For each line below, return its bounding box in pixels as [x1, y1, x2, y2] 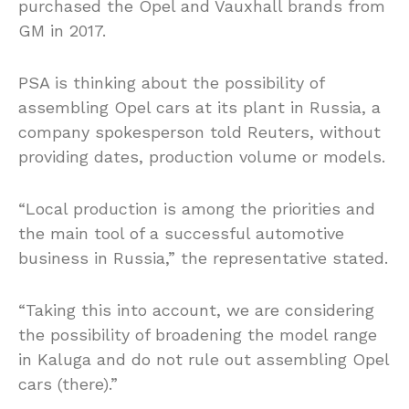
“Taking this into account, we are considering [18, 300, 374, 320]
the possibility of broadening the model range [18, 325, 377, 345]
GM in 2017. [18, 21, 106, 41]
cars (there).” [18, 374, 118, 394]
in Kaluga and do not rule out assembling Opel [18, 350, 389, 370]
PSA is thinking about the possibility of [18, 73, 324, 93]
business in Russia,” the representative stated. [18, 248, 388, 268]
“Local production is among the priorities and [18, 199, 375, 219]
